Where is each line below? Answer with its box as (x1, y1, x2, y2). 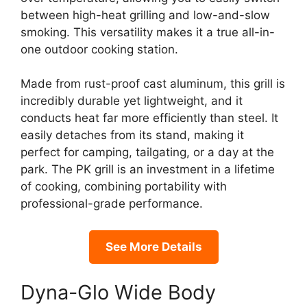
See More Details (105, 239, 202, 254)
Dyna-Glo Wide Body (21, 280, 216, 304)
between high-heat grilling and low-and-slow (21, 8, 270, 22)
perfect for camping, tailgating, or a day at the (21, 145, 274, 159)
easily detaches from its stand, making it (21, 128, 244, 142)
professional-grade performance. (21, 197, 203, 210)
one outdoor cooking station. (21, 42, 178, 56)
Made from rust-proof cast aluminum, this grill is (21, 77, 285, 90)
